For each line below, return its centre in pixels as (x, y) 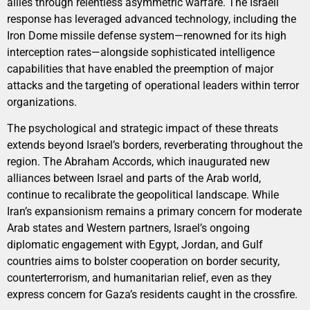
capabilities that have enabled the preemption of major (140, 69)
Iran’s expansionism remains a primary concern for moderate (154, 212)
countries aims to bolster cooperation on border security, (143, 262)
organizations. (42, 102)
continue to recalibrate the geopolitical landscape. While (143, 195)
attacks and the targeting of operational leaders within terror (153, 85)
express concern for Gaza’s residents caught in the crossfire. (152, 295)
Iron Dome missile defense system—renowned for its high (147, 35)
